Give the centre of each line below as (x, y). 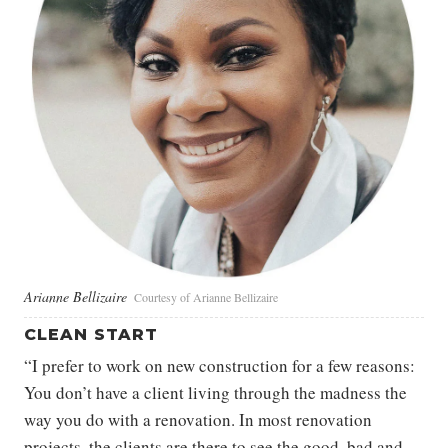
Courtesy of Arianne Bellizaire (206, 296)
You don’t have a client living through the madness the (215, 392)
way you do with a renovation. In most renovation (198, 419)
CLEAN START (91, 334)
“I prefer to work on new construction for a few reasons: (219, 365)
